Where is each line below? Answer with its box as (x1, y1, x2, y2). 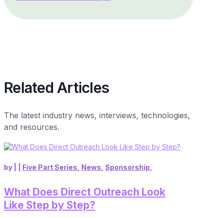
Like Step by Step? (4, 199, 95, 212)
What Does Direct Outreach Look (4, 186, 165, 199)
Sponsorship (105, 163, 150, 171)
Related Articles (4, 79, 109, 96)
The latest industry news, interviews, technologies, (4, 110, 190, 120)
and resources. (4, 122, 59, 132)
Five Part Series (22, 163, 77, 171)
